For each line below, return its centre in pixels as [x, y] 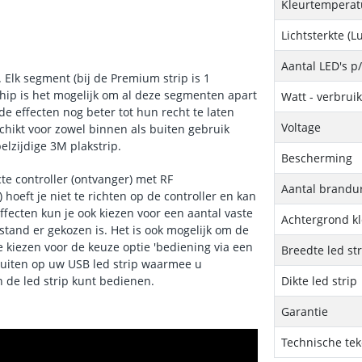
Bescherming [317, 158]
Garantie [305, 311]
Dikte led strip [320, 281]
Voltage [301, 127]
